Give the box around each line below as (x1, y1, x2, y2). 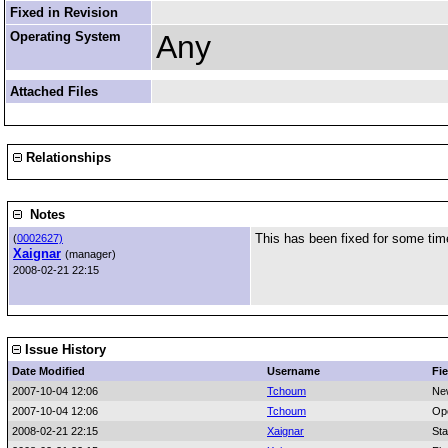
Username (267, 365, 320, 377)
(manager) (65, 248, 116, 260)
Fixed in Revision (10, 5, 118, 20)
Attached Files (10, 84, 98, 99)
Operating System (10, 29, 121, 44)
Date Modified (12, 365, 85, 377)
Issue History (21, 342, 106, 357)
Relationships (22, 150, 111, 165)
